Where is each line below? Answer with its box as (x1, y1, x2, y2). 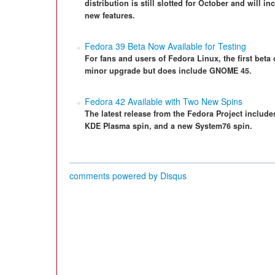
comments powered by (69, 169, 160, 182)
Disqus (160, 169, 187, 182)
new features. (85, 10, 135, 21)
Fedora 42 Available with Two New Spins (85, 95, 242, 107)
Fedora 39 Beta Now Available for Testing (85, 40, 246, 52)
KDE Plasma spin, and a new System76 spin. (85, 120, 252, 131)
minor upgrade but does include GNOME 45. (85, 65, 252, 76)
